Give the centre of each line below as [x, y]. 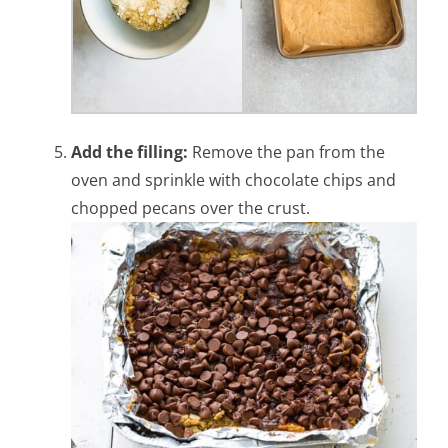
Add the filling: [132, 152]
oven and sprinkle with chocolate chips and [234, 180]
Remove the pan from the [289, 152]
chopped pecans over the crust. [191, 208]
